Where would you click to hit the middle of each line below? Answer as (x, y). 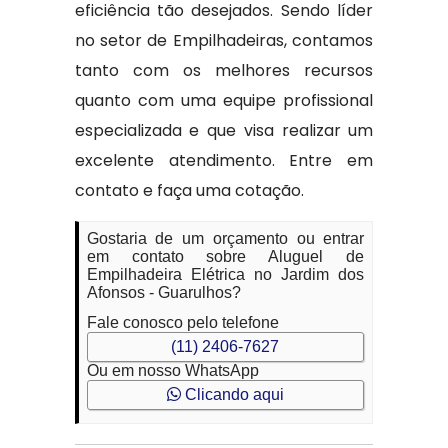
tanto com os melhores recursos (224, 70)
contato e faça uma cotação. (189, 190)
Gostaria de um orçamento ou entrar (225, 238)
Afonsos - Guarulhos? (163, 292)
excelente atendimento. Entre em (224, 160)
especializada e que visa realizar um (224, 130)
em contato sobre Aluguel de (225, 256)
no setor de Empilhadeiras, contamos (224, 40)
